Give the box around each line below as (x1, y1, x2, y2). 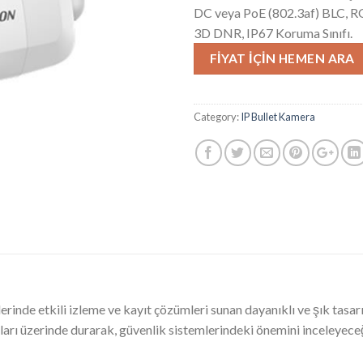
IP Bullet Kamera (241, 110, 315, 124)
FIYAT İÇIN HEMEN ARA (209, 51, 355, 66)
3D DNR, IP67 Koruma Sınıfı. (194, 25, 352, 41)
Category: (194, 110, 241, 124)
